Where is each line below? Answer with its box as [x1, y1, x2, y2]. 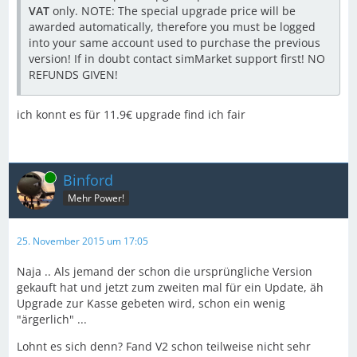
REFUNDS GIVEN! [29, 66, 118, 82]
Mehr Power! [68, 191, 124, 206]
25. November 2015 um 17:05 [17, 233, 148, 248]
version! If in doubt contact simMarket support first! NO [29, 50, 325, 66]
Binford [63, 170, 113, 190]
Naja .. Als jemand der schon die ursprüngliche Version [17, 263, 312, 279]
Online [17, 170, 45, 184]
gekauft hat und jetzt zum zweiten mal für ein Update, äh [17, 279, 324, 295]
